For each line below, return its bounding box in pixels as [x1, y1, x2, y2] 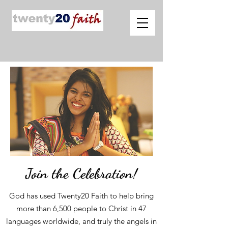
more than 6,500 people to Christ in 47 [16, 204, 147, 213]
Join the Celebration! [25, 164, 137, 182]
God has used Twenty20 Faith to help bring [9, 191, 154, 201]
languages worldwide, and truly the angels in [6, 216, 157, 226]
